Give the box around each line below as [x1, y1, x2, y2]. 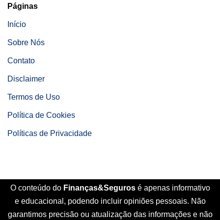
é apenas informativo [137, 184, 210, 192]
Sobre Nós [7, 38, 45, 47]
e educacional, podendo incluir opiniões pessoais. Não [14, 197, 206, 205]
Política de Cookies [7, 110, 75, 119]
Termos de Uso [7, 92, 60, 101]
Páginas [7, 1, 38, 10]
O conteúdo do [10, 184, 63, 192]
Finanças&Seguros [63, 184, 137, 192]
